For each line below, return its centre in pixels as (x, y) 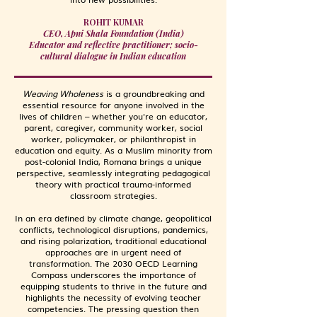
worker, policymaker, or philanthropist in (113, 139)
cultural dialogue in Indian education (113, 56)
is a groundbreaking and (154, 93)
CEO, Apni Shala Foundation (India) (113, 33)
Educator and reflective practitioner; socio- (113, 45)
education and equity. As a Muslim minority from (113, 150)
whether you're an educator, (150, 116)
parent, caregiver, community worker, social (113, 127)
